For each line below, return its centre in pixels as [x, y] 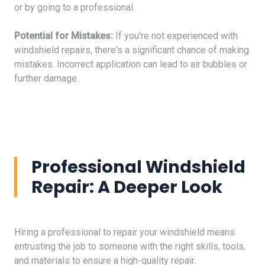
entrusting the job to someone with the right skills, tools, [130, 246]
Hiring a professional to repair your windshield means [125, 232]
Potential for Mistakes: [64, 35]
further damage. [46, 78]
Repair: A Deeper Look [127, 187]
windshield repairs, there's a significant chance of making [132, 50]
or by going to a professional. [75, 7]
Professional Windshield [138, 167]
